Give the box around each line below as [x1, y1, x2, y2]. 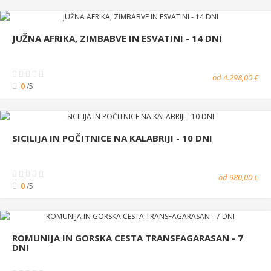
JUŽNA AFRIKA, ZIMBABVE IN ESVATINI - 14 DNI [12, 31, 222, 44]
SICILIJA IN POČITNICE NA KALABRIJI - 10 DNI [12, 131, 212, 144]
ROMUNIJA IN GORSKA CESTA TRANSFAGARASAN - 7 [12, 231, 243, 244]
